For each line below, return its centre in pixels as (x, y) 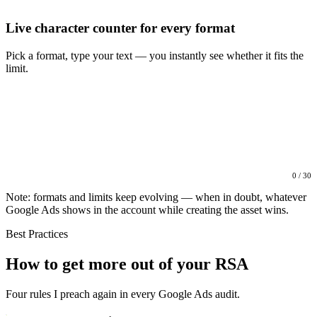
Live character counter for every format (120, 28)
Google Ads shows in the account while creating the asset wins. (147, 210)
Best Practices (37, 234)
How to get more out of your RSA (127, 264)
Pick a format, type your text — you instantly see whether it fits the (155, 55)
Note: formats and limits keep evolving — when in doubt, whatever (156, 197)
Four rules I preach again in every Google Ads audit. (123, 294)
